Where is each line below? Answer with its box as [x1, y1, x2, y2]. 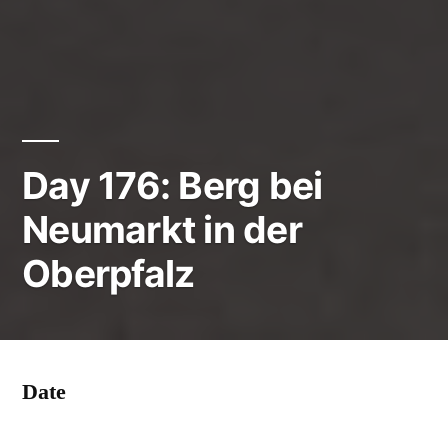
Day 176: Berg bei [22, 162, 323, 208]
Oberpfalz [22, 250, 195, 296]
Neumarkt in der [22, 206, 302, 252]
